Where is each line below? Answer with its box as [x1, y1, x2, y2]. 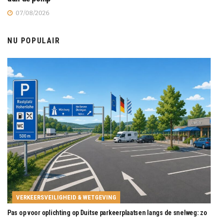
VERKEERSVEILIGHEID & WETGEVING [16, 193, 116, 201]
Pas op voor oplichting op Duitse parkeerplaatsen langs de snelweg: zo [7, 208, 207, 217]
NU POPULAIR [7, 36, 60, 45]
